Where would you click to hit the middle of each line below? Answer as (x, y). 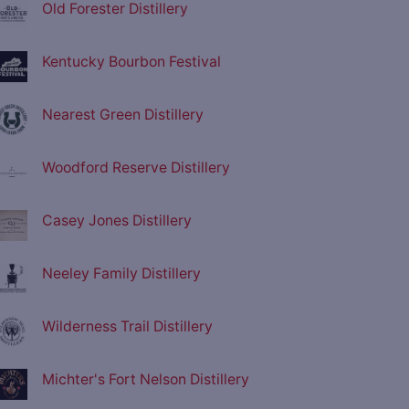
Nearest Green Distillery (123, 115)
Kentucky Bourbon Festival (131, 62)
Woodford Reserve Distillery (136, 168)
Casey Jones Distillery (117, 221)
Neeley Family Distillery (121, 274)
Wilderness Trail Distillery (127, 327)
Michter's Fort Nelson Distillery (146, 380)
